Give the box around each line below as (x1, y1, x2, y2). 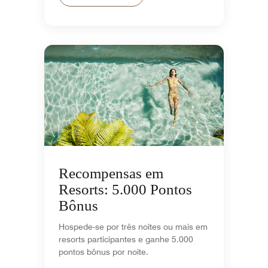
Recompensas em (59, 165, 163, 181)
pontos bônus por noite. (59, 246, 148, 257)
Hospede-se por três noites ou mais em (59, 221, 208, 232)
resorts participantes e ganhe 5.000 (59, 234, 193, 244)
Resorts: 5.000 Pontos (59, 181, 192, 197)
